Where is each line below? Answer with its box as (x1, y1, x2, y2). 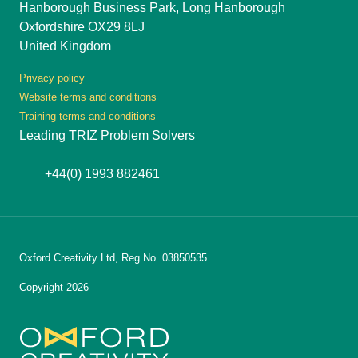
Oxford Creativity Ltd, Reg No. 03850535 (19, 252, 207, 264)
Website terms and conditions (19, 91, 157, 104)
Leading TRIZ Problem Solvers (19, 129, 195, 143)
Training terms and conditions (19, 110, 156, 123)
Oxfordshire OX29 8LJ (19, 20, 145, 34)
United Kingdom (19, 39, 111, 54)
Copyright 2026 (19, 280, 89, 293)
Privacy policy (19, 72, 85, 85)
